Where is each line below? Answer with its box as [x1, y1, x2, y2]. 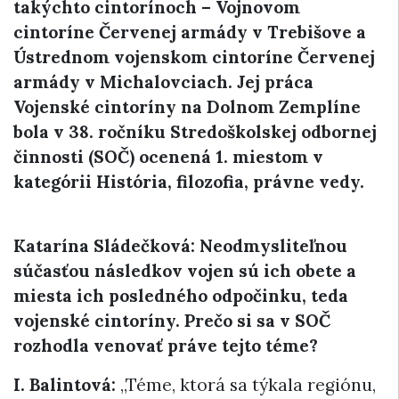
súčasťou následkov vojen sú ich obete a [13, 260, 356, 281]
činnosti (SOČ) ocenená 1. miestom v [13, 146, 323, 167]
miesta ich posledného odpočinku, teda [13, 285, 348, 306]
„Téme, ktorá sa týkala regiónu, [116, 374, 376, 395]
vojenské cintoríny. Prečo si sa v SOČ [13, 310, 330, 331]
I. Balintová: [13, 374, 116, 395]
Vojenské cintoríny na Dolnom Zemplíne [13, 96, 361, 118]
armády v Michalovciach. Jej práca [13, 71, 313, 93]
